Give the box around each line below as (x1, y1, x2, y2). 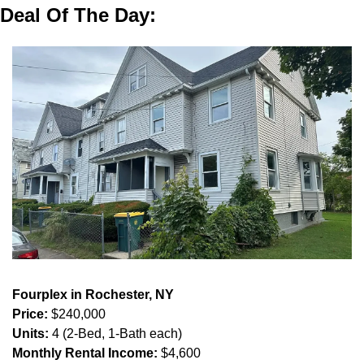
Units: (12, 327, 49, 341)
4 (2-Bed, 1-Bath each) (49, 327, 182, 341)
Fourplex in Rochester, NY (12, 288, 174, 302)
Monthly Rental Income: (12, 346, 158, 361)
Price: (12, 307, 48, 322)
